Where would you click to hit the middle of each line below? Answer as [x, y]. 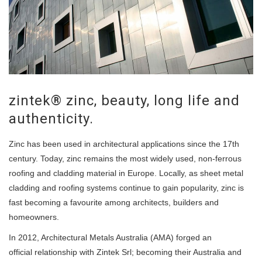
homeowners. [34, 217]
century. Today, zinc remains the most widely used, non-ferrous [125, 158]
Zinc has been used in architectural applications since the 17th [124, 144]
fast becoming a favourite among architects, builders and [114, 202]
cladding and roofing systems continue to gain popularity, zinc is [126, 187]
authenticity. [51, 118]
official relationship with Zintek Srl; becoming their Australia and [125, 252]
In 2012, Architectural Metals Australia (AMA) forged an [110, 237]
